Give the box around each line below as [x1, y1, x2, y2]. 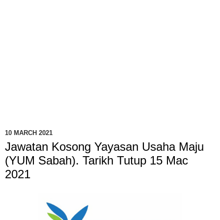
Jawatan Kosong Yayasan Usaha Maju [5, 139, 204, 153]
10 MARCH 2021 [5, 129, 53, 137]
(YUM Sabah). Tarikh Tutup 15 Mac [5, 153, 188, 167]
